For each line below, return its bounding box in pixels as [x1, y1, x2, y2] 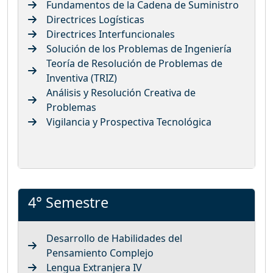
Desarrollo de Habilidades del [46, 231, 182, 245]
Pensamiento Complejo [46, 246, 154, 260]
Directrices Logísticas [46, 12, 144, 26]
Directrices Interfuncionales [46, 27, 175, 41]
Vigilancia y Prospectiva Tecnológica [46, 115, 211, 129]
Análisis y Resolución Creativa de [46, 85, 196, 99]
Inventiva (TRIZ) [46, 71, 117, 85]
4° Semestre [28, 192, 108, 212]
